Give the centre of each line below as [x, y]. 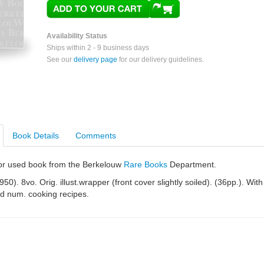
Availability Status [77, 36]
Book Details [36, 136]
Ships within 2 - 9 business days [98, 48]
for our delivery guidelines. [161, 60]
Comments [96, 136]
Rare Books [146, 164]
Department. [192, 164]
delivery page [95, 60]
